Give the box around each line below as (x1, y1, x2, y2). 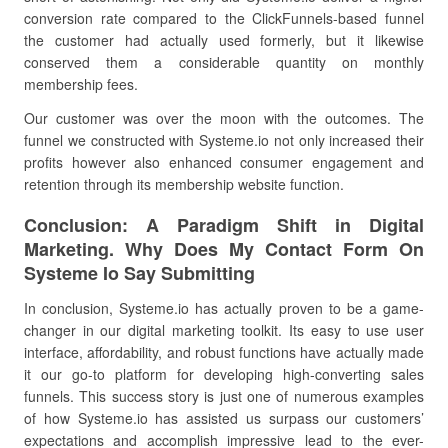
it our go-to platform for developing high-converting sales (24, 364, 424, 384)
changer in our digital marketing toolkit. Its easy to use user (24, 320, 424, 340)
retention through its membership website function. (24, 174, 344, 194)
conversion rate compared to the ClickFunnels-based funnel (24, 8, 424, 28)
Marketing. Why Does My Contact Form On (24, 236, 424, 262)
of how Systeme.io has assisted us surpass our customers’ (24, 408, 424, 428)
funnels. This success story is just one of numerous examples (24, 386, 424, 406)
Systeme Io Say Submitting (24, 260, 255, 286)
